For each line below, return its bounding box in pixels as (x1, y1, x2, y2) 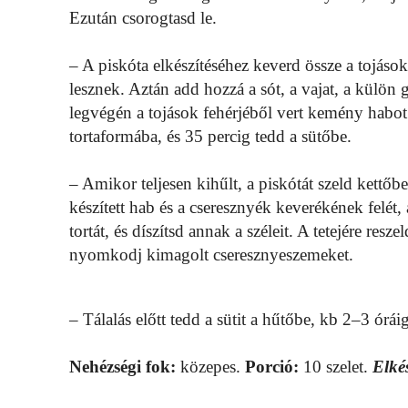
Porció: (245, 357, 299, 377)
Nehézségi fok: (69, 357, 176, 377)
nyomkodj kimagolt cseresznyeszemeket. (69, 245, 353, 265)
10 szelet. (299, 357, 372, 377)
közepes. (176, 357, 245, 377)
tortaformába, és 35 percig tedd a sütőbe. (69, 127, 352, 147)
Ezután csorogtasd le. (69, 8, 217, 28)
